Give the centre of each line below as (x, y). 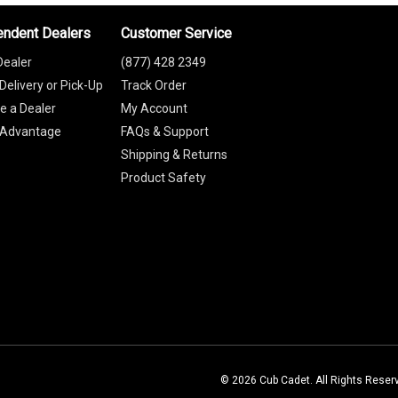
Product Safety (163, 177)
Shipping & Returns (174, 154)
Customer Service (176, 33)
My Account (154, 108)
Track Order (153, 85)
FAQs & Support (164, 131)
